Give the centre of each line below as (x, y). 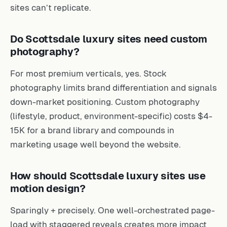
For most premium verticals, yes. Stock (88, 72)
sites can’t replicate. (51, 6)
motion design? (48, 187)
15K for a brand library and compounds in (92, 129)
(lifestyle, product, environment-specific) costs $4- (111, 115)
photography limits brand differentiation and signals (113, 86)
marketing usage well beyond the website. (96, 143)
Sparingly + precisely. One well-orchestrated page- (112, 209)
